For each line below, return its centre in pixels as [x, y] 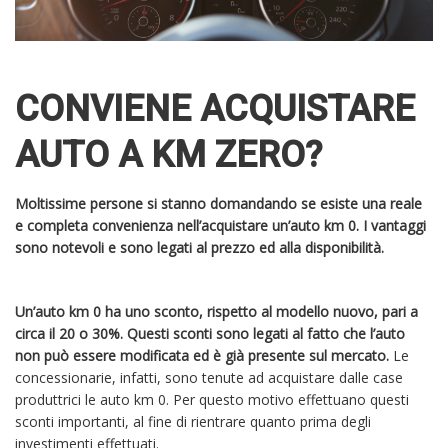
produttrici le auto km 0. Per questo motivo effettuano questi [212, 400]
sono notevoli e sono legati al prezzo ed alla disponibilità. [201, 248]
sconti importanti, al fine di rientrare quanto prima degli [193, 422]
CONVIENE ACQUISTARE [215, 109]
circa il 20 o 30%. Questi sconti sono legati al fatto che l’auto [210, 334]
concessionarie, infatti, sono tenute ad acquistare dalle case [209, 378]
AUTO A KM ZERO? [173, 155]
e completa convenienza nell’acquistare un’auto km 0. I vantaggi [220, 226]
